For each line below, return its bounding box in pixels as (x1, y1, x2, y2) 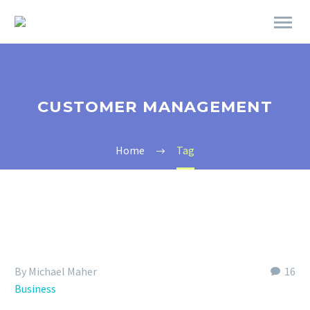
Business (15, 282, 56, 295)
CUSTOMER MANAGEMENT (37, 97, 273, 116)
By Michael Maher (15, 264, 97, 278)
